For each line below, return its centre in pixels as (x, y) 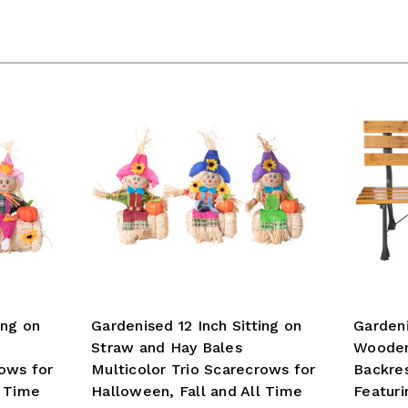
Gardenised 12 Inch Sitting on (197, 325)
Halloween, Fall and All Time (197, 391)
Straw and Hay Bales (167, 347)
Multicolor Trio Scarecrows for (204, 369)
